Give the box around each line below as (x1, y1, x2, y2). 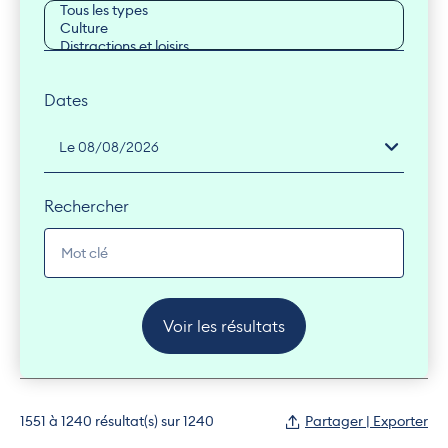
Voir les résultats (163, 316, 285, 336)
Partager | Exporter (373, 412, 428, 430)
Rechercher (44, 196, 129, 216)
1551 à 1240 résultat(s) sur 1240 (20, 412, 214, 430)
